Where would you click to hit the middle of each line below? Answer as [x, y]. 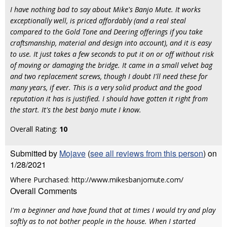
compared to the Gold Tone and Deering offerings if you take [106, 32]
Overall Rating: [35, 129]
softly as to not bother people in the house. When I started [103, 221]
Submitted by [35, 153]
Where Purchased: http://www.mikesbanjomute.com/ [97, 180]
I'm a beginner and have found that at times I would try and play [113, 210]
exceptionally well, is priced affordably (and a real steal [98, 21]
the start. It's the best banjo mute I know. [76, 110]
